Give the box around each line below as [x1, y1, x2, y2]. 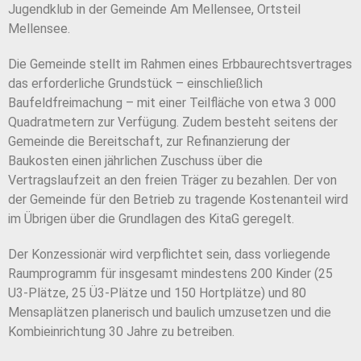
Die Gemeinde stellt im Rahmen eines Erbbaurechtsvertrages [8, 56, 352, 73]
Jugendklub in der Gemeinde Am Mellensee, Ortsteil [8, 2, 301, 18]
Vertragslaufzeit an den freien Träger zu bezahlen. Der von [8, 172, 337, 189]
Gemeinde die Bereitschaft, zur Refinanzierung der [8, 134, 290, 150]
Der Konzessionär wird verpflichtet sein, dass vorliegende [8, 247, 330, 263]
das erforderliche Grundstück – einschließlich [8, 76, 263, 92]
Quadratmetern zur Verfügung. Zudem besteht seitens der [8, 114, 338, 131]
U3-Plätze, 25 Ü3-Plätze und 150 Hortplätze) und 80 [8, 285, 306, 301]
